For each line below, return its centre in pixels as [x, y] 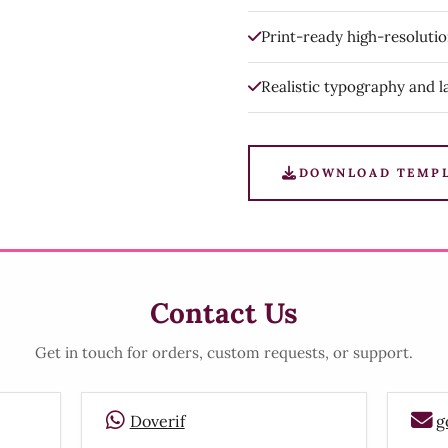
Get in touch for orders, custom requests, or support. [224, 352]
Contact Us [224, 312]
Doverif [157, 420]
